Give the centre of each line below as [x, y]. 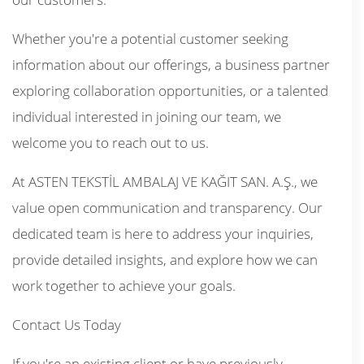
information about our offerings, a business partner [171, 65]
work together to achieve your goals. [124, 286]
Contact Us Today [67, 325]
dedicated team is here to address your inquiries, [163, 234]
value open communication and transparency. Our [167, 208]
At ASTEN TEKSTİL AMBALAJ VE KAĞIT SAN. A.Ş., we [165, 182]
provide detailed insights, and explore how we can [165, 260]
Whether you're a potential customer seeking [150, 39]
